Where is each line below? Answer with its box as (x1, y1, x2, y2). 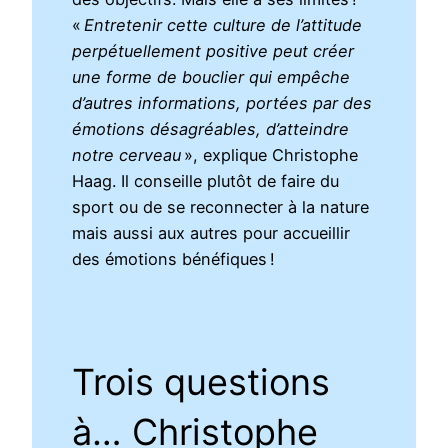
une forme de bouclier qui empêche (72, 67, 351, 88)
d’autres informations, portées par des (72, 93, 373, 114)
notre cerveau (72, 145, 185, 166)
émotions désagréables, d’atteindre (72, 119, 350, 140)
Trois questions (72, 360, 331, 405)
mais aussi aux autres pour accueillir (72, 223, 351, 244)
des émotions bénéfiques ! (72, 249, 276, 270)
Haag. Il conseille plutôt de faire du (72, 171, 340, 192)
